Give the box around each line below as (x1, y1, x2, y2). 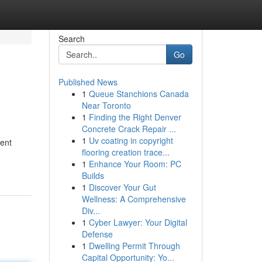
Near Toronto (81, 99, 131, 111)
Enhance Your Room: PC (88, 158, 181, 170)
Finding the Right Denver (88, 111, 181, 123)
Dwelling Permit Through (88, 240, 180, 251)
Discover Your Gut (88, 181, 156, 193)
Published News (58, 76, 118, 88)
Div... (81, 205, 100, 216)
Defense (81, 228, 113, 240)
